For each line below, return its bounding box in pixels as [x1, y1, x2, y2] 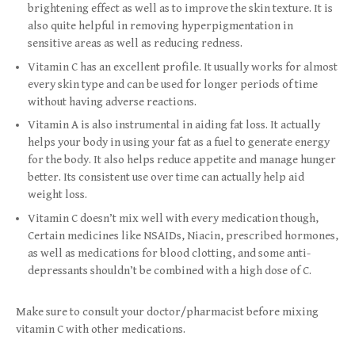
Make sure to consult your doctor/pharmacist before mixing [16, 304, 319, 319]
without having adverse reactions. [28, 94, 199, 109]
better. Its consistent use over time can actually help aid [28, 170, 304, 185]
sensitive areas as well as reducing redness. [28, 36, 245, 51]
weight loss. [28, 188, 87, 202]
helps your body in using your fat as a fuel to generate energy [28, 136, 330, 150]
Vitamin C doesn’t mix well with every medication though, [28, 211, 319, 225]
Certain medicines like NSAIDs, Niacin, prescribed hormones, [28, 228, 338, 242]
